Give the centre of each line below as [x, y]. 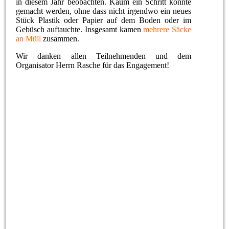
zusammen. [61, 39]
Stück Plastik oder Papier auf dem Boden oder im [104, 20]
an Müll [30, 39]
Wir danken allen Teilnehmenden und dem [104, 56]
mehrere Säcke [167, 30]
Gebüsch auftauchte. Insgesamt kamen [80, 30]
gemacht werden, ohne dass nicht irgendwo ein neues [104, 11]
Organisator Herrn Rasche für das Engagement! [93, 65]
